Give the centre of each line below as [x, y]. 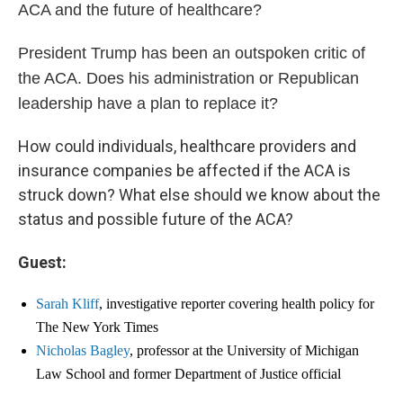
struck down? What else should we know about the [199, 195]
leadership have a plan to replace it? [148, 103]
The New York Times [97, 327]
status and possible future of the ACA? [156, 219]
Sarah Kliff [67, 304]
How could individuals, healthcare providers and [187, 146]
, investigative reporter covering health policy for [237, 304]
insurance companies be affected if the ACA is [184, 170]
